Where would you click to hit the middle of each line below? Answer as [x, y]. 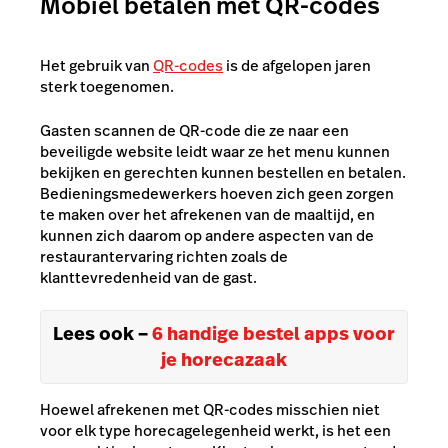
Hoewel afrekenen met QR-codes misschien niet [210, 409]
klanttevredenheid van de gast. [148, 277]
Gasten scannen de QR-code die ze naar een [194, 130]
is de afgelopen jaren [297, 65]
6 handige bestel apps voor [273, 333]
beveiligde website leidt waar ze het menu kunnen [215, 151]
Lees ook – [102, 333]
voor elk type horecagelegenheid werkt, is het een [215, 430]
